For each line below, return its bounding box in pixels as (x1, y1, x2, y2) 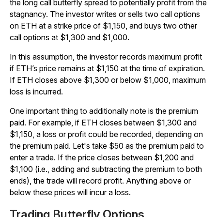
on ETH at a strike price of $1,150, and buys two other (10, 21, 197, 31)
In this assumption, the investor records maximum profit (10, 52, 202, 62)
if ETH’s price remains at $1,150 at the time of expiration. (10, 63, 205, 74)
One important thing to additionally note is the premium (10, 106, 198, 116)
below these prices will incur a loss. (10, 187, 131, 198)
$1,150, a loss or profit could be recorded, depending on (10, 129, 203, 139)
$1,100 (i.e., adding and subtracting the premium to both (10, 164, 202, 174)
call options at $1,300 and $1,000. (10, 32, 129, 43)
